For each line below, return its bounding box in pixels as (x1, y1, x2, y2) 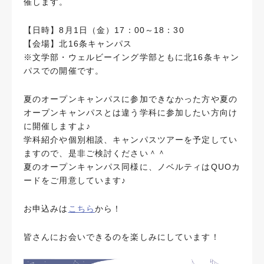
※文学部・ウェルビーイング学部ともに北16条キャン (24, 52, 239, 62)
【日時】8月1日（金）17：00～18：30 (24, 25, 184, 35)
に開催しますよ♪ (24, 121, 91, 131)
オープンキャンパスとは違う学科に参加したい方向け (24, 108, 237, 117)
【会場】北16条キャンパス (24, 39, 133, 48)
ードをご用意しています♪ (24, 176, 127, 185)
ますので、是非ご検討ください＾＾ (24, 148, 166, 158)
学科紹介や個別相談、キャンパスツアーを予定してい (24, 135, 237, 144)
